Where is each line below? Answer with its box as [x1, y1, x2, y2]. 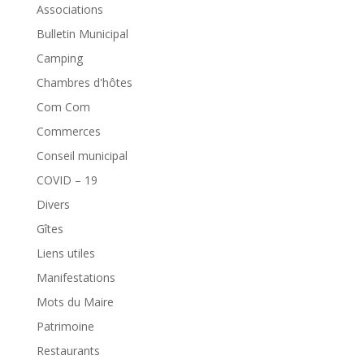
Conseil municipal [36, 147, 128, 163]
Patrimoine [36, 318, 94, 334]
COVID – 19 [36, 171, 97, 188]
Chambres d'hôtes [36, 74, 132, 90]
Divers [36, 196, 70, 212]
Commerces [36, 123, 101, 139]
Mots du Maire [36, 293, 114, 310]
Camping [36, 50, 83, 66]
